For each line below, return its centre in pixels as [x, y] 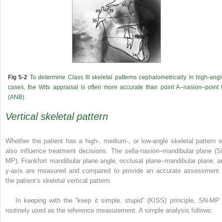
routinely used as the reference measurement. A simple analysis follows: [109, 210]
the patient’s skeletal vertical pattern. [58, 180]
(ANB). [17, 97]
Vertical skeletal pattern [57, 117]
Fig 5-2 [18, 77]
